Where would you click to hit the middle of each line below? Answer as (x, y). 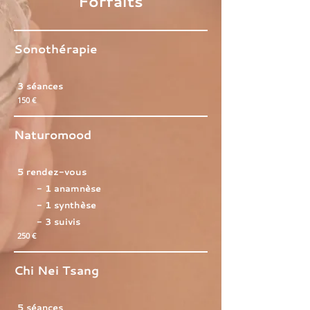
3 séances (40, 86)
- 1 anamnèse (59, 188)
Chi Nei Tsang (56, 270)
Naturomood (53, 134)
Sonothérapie (56, 48)
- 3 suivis (49, 221)
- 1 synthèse (57, 205)
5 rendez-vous (52, 172)
